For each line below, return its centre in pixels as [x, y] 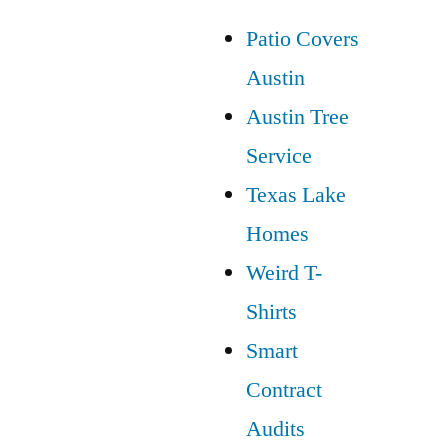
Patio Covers [302, 38]
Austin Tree [297, 116]
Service [279, 155]
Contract [284, 389]
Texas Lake [296, 194]
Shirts [271, 311]
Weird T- [284, 272]
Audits [275, 428]
